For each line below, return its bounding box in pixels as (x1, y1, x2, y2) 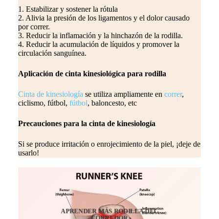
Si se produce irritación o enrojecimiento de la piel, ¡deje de (18, 140, 200, 149)
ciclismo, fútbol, (18, 99, 69, 108)
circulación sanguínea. (18, 49, 87, 58)
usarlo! (18, 149, 39, 157)
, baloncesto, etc (87, 99, 137, 108)
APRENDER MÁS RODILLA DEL (61, 207, 158, 215)
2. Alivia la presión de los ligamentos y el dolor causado (18, 14, 190, 22)
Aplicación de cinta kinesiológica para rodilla (18, 69, 166, 78)
